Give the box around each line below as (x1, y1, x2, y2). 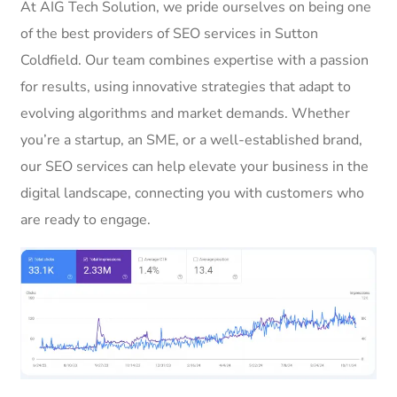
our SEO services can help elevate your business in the (20, 156, 369, 176)
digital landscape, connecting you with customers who (20, 183, 364, 203)
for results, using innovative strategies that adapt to (20, 76, 351, 97)
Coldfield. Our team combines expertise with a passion (20, 50, 369, 70)
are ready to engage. (20, 209, 151, 230)
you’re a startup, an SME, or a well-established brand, (20, 129, 362, 150)
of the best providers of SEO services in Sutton (20, 23, 318, 43)
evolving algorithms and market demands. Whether (20, 103, 350, 123)
